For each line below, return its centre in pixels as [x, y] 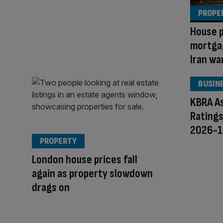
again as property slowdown [92, 173]
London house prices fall [85, 159]
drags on [51, 187]
